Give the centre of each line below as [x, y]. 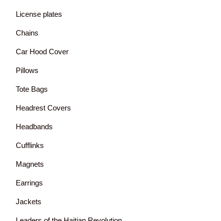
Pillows [27, 70]
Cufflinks [30, 145]
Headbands [34, 127]
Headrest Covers [43, 108]
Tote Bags [32, 89]
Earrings [29, 183]
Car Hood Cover [42, 52]
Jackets [29, 202]
